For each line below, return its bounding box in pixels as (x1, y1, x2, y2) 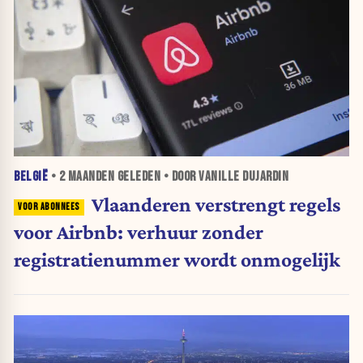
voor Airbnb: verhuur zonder (14, 220, 263, 244)
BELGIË (14, 169, 48, 185)
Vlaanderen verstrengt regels (91, 193, 340, 216)
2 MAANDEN (58, 169, 114, 185)
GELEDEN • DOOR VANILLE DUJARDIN (114, 169, 288, 185)
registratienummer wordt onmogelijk (14, 248, 340, 271)
